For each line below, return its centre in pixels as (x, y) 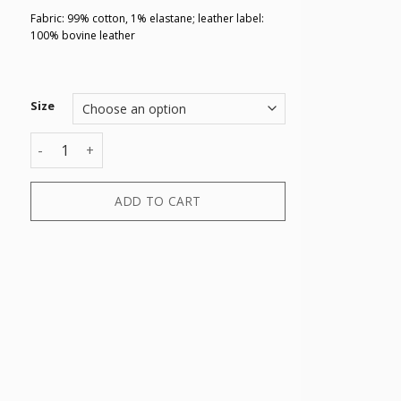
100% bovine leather (82, 36)
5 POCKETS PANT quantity (113, 142)
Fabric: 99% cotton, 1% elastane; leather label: (147, 19)
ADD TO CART (158, 201)
